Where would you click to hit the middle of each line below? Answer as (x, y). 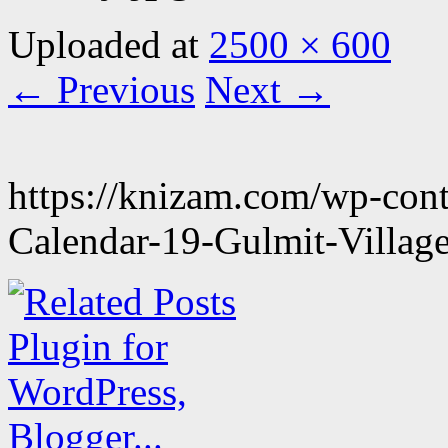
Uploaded (89, 44)
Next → (267, 89)
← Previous (101, 89)
